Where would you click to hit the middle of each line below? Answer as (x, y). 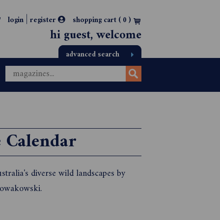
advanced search (94, 55)
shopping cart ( (98, 20)
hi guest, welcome (96, 35)
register (44, 20)
